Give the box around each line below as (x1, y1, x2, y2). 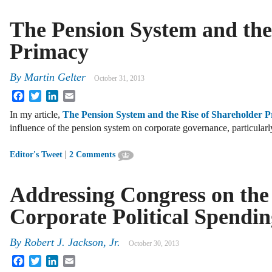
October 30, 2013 (129, 239, 179, 248)
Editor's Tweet (10, 150, 63, 160)
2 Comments (69, 150, 115, 160)
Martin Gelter (24, 70, 86, 83)
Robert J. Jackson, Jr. (24, 236, 120, 248)
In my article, (10, 109, 63, 120)
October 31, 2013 (94, 73, 144, 83)
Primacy (10, 39, 89, 64)
